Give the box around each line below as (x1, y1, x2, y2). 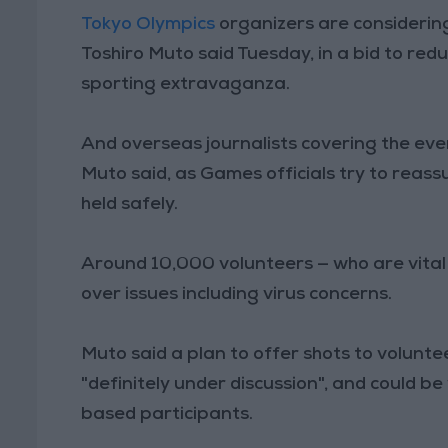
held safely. (81, 195, 179, 214)
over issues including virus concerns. (81, 285, 393, 304)
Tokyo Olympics (81, 15, 216, 34)
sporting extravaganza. (81, 75, 291, 94)
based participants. (81, 405, 254, 424)
